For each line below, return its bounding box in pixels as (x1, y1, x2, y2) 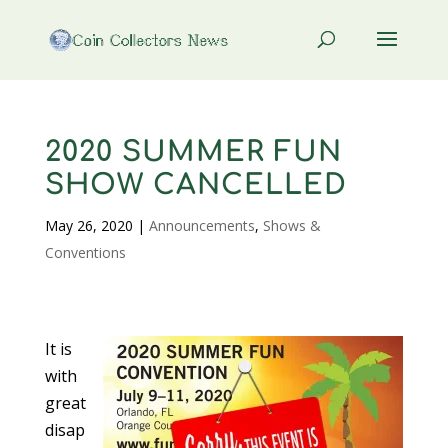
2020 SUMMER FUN (44, 136, 342, 168)
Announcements (148, 216, 255, 235)
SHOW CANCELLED (44, 169, 347, 201)
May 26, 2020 (44, 216, 133, 235)
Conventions (44, 243, 126, 262)
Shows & (262, 216, 321, 235)
